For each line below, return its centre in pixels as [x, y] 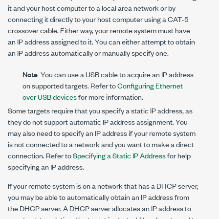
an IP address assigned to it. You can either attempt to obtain [101, 41]
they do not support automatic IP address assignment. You [98, 121]
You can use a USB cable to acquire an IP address [116, 74]
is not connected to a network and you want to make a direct [101, 144]
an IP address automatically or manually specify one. [88, 53]
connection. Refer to [40, 155]
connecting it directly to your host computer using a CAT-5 [98, 19]
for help [178, 155]
